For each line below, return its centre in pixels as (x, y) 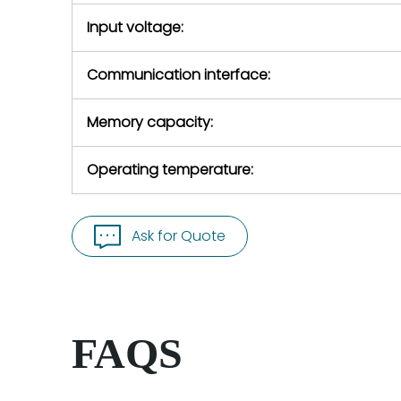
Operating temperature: (170, 170)
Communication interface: (179, 75)
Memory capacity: (150, 122)
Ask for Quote (179, 236)
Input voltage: (135, 27)
